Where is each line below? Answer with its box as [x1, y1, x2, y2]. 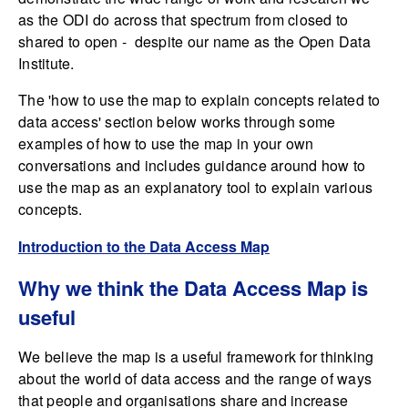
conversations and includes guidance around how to [18, 155, 366, 177]
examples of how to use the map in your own [18, 133, 314, 155]
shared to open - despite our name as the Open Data [18, 31, 371, 53]
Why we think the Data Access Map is [18, 273, 368, 303]
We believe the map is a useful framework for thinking [18, 346, 374, 368]
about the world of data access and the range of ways [18, 368, 372, 390]
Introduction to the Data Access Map [18, 236, 270, 258]
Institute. [18, 53, 75, 75]
